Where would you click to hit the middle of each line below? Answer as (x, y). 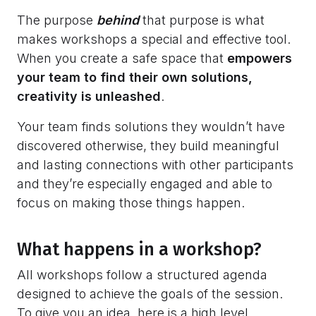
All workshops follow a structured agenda (142, 275)
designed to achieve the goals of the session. (150, 294)
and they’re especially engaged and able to (145, 184)
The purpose (57, 20)
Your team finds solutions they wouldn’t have (151, 127)
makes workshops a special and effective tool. (154, 39)
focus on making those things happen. (131, 203)
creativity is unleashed (89, 97)
